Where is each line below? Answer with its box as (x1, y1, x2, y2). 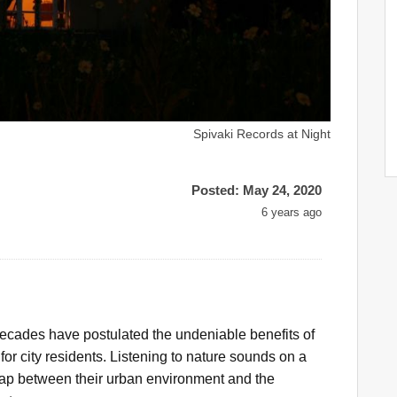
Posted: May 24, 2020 (191, 183, 322, 198)
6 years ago (261, 206, 322, 219)
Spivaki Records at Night (193, 127, 331, 141)
